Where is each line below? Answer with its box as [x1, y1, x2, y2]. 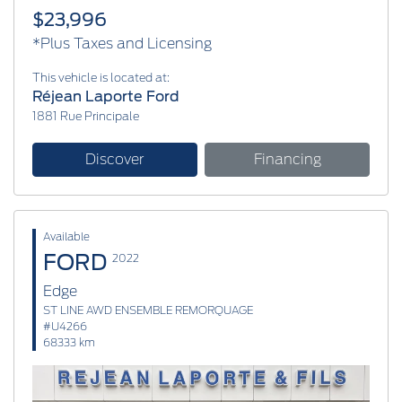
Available [43, 229, 90, 243]
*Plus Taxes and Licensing [32, 34, 212, 52]
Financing [253, 150, 321, 168]
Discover [85, 150, 144, 168]
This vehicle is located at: [32, 70, 170, 84]
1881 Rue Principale [32, 109, 139, 123]
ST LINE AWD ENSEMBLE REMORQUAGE [43, 302, 253, 317]
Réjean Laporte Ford [32, 87, 179, 105]
